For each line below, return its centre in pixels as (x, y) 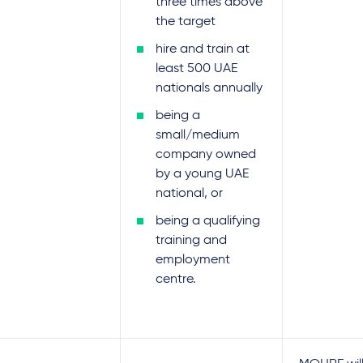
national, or (189, 194)
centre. (176, 280)
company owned (206, 155)
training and (191, 241)
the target (186, 22)
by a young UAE (202, 174)
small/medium (198, 135)
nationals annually (209, 88)
